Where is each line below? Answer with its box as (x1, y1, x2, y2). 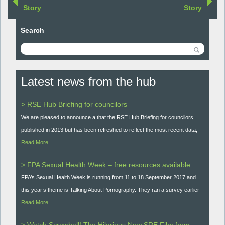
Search (21, 26, 44, 34)
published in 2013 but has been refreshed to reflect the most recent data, (21, 127, 197, 133)
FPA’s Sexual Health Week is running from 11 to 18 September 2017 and (21, 174, 196, 180)
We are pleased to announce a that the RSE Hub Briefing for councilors (21, 114, 193, 120)
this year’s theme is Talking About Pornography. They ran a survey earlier (21, 187, 199, 193)
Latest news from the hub (21, 75, 156, 88)
